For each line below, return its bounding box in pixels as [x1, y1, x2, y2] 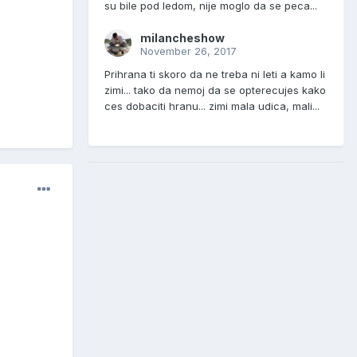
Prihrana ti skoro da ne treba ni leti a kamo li [104, 68, 325, 81]
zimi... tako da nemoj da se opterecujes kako [104, 84, 326, 97]
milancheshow [140, 31, 225, 45]
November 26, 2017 [140, 45, 237, 58]
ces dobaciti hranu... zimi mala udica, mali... [104, 100, 320, 113]
